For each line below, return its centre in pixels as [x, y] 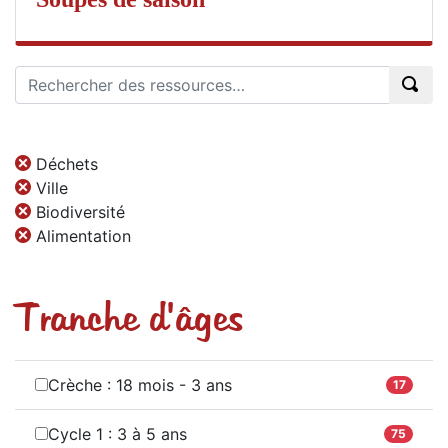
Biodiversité [80, 211]
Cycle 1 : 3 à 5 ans [117, 433]
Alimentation [83, 235]
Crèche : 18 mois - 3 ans [140, 384]
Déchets [67, 163]
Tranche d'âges [129, 319]
